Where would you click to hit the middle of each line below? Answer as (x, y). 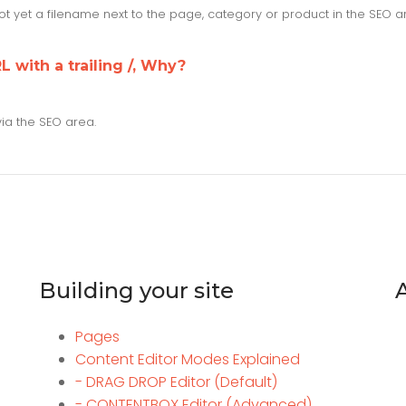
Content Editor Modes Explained (187, 360)
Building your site (136, 291)
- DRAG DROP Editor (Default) (176, 382)
